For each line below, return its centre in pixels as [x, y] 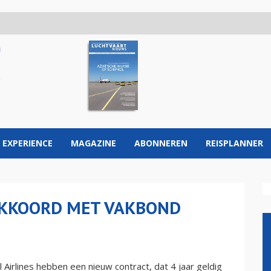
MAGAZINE [93, 143]
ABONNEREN [161, 143]
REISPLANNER [234, 143]
